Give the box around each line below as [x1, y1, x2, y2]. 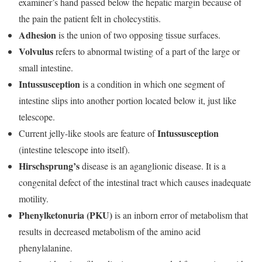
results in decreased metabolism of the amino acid [19, 225, 201, 237]
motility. [19, 192, 49, 205]
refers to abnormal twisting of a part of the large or [53, 45, 240, 57]
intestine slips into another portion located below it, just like [19, 94, 236, 106]
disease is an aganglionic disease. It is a [80, 160, 226, 172]
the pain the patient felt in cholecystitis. [19, 12, 161, 25]
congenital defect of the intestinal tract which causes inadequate [19, 176, 251, 188]
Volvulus [19, 44, 53, 58]
